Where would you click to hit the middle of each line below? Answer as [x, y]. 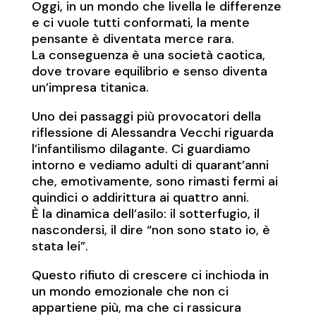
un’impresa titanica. [90, 88]
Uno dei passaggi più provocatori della [146, 117]
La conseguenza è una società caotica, [148, 55]
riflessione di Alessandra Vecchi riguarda [152, 133]
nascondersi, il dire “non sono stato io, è [151, 230]
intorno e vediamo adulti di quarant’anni [150, 165]
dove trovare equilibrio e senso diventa [149, 72]
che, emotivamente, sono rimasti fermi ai [154, 182]
